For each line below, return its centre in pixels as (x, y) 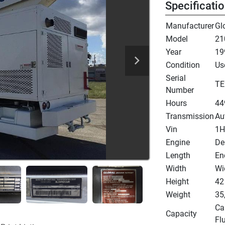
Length (178, 156)
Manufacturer (190, 26)
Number (180, 90)
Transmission (190, 117)
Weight (178, 195)
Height (177, 182)
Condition (183, 65)
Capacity (181, 214)
